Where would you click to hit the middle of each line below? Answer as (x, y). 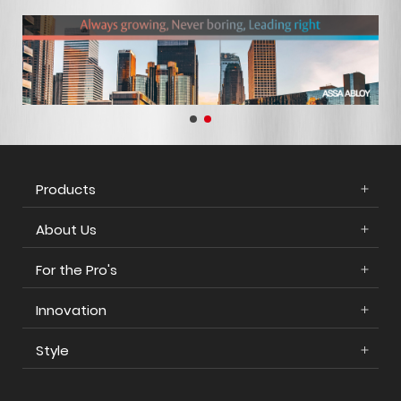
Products (66, 189)
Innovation (71, 310)
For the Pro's (77, 269)
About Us (66, 229)
